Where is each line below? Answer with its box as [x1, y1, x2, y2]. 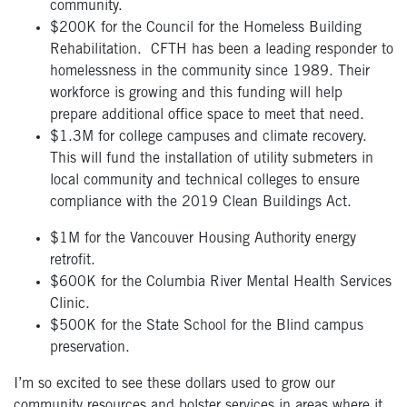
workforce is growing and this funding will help [50, 86, 342, 102]
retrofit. [50, 253, 95, 269]
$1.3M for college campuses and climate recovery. [50, 130, 367, 145]
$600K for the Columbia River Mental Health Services [50, 275, 392, 291]
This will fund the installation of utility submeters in [50, 152, 373, 167]
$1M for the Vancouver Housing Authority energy [50, 232, 356, 247]
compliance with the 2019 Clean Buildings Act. [50, 195, 352, 211]
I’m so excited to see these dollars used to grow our [14, 377, 335, 392]
